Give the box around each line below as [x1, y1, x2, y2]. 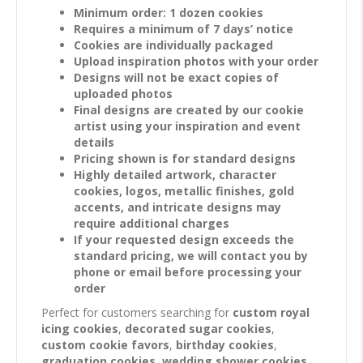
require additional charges [74, 216, 229, 232]
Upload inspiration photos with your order [74, 53, 318, 70]
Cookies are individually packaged [74, 37, 273, 53]
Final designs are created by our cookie [74, 102, 304, 118]
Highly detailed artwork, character [74, 167, 276, 183]
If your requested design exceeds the [74, 232, 294, 248]
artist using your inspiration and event [74, 118, 301, 135]
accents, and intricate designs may [74, 199, 281, 216]
